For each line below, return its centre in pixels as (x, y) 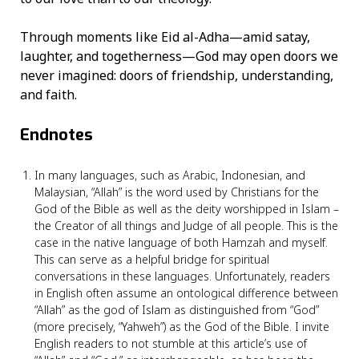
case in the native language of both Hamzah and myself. (181, 243)
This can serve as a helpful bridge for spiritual (152, 260)
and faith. (50, 94)
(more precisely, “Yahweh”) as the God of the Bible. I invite (182, 327)
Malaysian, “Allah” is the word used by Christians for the (177, 192)
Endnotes (56, 135)
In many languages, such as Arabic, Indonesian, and (170, 175)
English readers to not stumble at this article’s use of (171, 344)
